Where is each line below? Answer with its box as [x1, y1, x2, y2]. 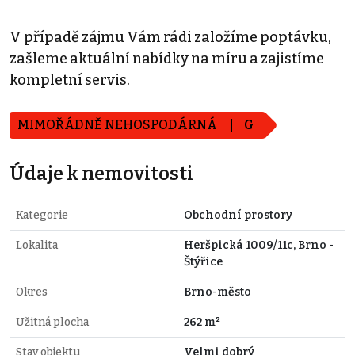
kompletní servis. [10, 71, 130, 89]
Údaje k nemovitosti [10, 162, 193, 185]
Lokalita [16, 238, 58, 252]
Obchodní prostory [184, 208, 292, 222]
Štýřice [184, 254, 223, 269]
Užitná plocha [16, 315, 89, 329]
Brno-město [184, 284, 251, 299]
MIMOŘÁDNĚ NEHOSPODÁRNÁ [17, 116, 219, 132]
